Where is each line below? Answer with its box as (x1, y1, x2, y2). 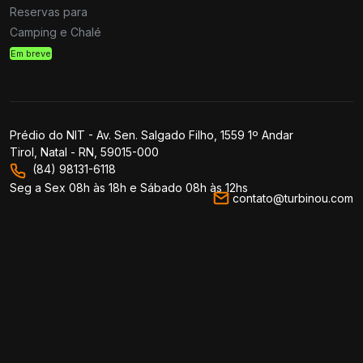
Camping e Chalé (10, 25, 101, 40)
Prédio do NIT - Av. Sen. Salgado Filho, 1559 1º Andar (10, 128, 293, 143)
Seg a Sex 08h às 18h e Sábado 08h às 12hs (10, 180, 248, 194)
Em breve (11, 48, 51, 60)
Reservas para (10, 5, 88, 19)
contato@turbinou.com (233, 190, 353, 205)
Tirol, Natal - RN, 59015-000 (10, 145, 159, 160)
